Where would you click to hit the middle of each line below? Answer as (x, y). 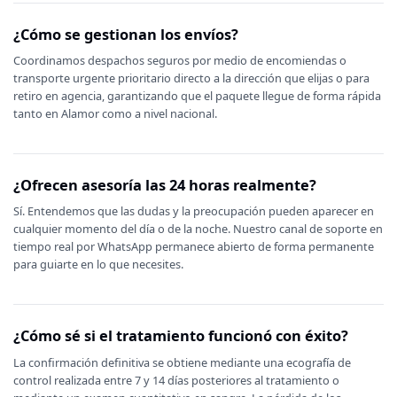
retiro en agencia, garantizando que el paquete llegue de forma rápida (197, 96)
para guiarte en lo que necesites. (98, 265)
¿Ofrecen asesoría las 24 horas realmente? (164, 185)
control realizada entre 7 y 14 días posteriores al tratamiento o (176, 380)
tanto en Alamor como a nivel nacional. (115, 114)
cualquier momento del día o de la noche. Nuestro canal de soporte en (198, 229)
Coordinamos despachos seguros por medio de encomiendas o (179, 61)
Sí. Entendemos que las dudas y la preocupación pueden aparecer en (193, 211)
